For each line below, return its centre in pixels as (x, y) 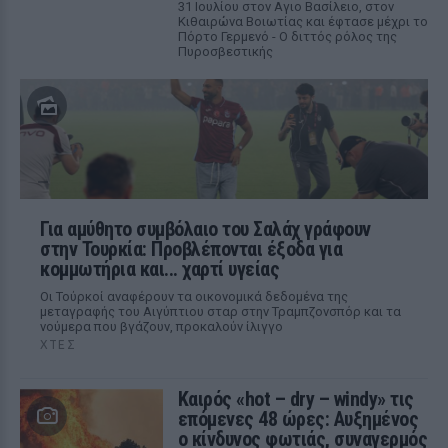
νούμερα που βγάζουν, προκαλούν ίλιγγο (161, 326)
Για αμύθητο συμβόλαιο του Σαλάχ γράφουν (205, 229)
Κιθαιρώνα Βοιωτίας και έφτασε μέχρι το (302, 21)
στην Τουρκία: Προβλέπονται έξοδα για (191, 249)
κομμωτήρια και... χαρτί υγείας (159, 269)
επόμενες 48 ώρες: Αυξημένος (298, 419)
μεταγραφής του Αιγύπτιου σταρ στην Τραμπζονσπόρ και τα (220, 311)
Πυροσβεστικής (225, 51)
